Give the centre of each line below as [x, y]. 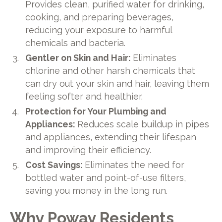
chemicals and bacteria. [76, 43]
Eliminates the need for [135, 165]
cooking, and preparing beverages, [100, 17]
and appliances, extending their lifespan [111, 137]
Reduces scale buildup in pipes [143, 124]
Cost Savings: [55, 165]
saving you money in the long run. [97, 190]
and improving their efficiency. [88, 150]
